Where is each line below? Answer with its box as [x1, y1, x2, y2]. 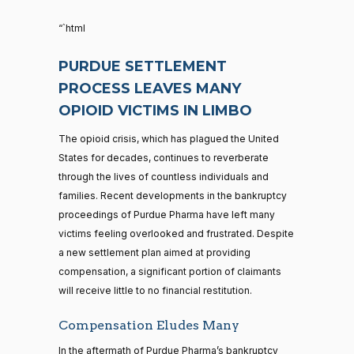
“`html [58, 21, 85, 34]
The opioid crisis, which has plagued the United [58, 132, 279, 145]
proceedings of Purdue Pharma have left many [58, 208, 275, 220]
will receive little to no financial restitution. [58, 284, 252, 296]
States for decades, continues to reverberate [58, 151, 269, 164]
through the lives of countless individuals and [58, 170, 269, 183]
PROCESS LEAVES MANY [58, 79, 241, 97]
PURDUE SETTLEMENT [58, 57, 227, 75]
